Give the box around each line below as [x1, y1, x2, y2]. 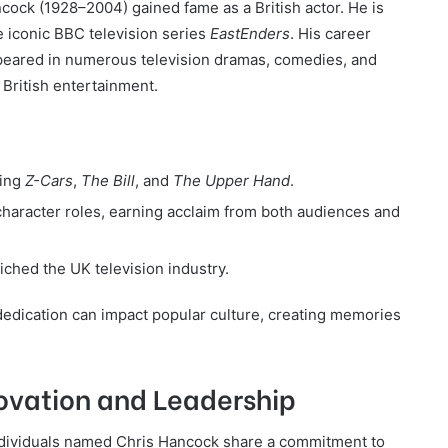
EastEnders [210, 24, 290, 43]
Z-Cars [25, 170, 73, 190]
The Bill [81, 170, 135, 190]
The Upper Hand [173, 170, 290, 190]
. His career [290, 24, 371, 43]
